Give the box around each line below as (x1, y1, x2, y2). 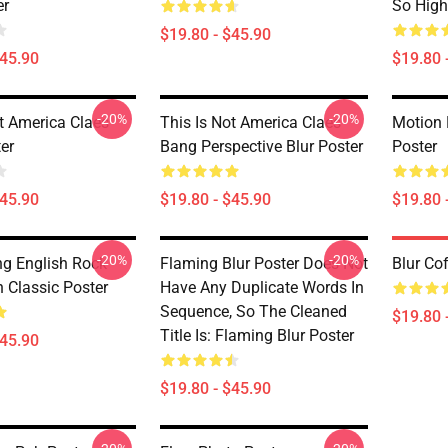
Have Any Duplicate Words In (160, 278, 364, 297)
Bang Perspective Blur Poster (160, 137, 363, 156)
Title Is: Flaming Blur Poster (160, 326, 354, 345)
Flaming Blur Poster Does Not (160, 254, 368, 273)
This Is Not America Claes (160, 113, 341, 132)
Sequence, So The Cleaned (160, 302, 347, 321)
